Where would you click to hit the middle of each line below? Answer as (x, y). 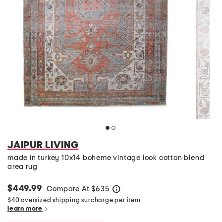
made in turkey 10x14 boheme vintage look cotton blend (106, 158)
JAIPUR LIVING (43, 145)
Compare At (69, 189)
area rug (23, 167)
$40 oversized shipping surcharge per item (76, 200)
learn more (25, 209)
